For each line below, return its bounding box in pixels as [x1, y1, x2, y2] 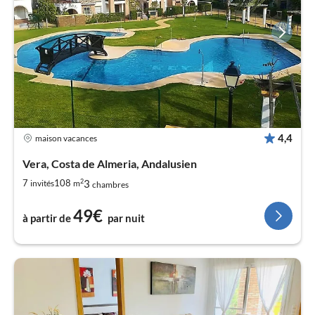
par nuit [108, 211, 145, 224]
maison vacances [35, 132, 97, 143]
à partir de [22, 211, 71, 224]
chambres [92, 179, 129, 190]
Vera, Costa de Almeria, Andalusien [22, 156, 197, 170]
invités [30, 178, 54, 189]
